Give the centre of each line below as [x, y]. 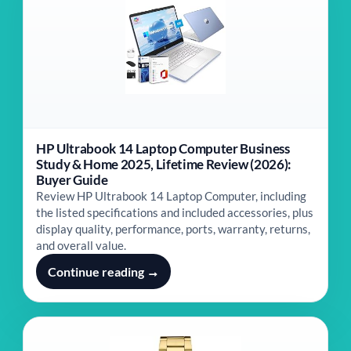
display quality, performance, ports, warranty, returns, [173, 229]
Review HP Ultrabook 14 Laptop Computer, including [171, 196]
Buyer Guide [72, 180]
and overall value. [81, 245]
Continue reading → [103, 271]
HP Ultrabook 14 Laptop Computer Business [163, 148]
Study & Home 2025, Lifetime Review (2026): [164, 164]
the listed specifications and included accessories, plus [175, 212]
